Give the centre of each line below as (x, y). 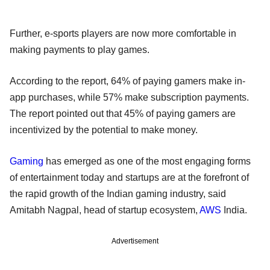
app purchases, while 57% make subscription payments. (129, 97)
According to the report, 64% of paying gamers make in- (127, 81)
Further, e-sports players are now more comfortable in (123, 33)
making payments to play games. (81, 49)
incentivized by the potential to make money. (104, 130)
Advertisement (135, 241)
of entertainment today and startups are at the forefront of (129, 177)
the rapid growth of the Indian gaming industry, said (118, 193)
